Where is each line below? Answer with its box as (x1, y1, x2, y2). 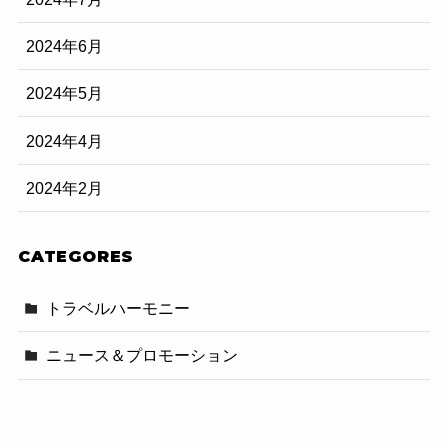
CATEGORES (17, 246, 135, 267)
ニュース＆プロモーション (46, 346, 239, 365)
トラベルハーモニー (46, 299, 191, 318)
